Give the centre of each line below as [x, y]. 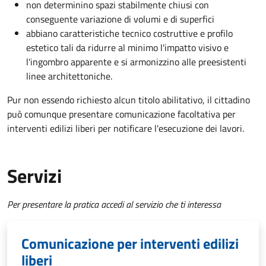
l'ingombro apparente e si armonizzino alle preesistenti [136, 61]
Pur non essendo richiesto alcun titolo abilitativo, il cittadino [129, 99]
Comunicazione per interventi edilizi [130, 243]
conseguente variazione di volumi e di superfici [120, 19]
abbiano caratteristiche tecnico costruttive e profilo [129, 33]
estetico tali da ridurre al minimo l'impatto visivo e [127, 47]
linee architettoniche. [69, 76]
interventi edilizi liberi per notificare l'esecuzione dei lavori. [126, 128]
